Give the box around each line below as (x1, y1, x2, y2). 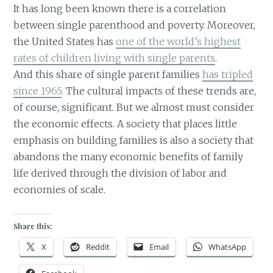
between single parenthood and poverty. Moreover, (13, 19, 256, 32)
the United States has (13, 35, 116, 48)
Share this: (13, 221, 53, 231)
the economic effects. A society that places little (13, 118, 238, 130)
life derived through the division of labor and (13, 167, 227, 180)
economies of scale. (13, 183, 113, 196)
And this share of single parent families (13, 68, 203, 81)
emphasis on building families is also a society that (13, 134, 254, 147)
